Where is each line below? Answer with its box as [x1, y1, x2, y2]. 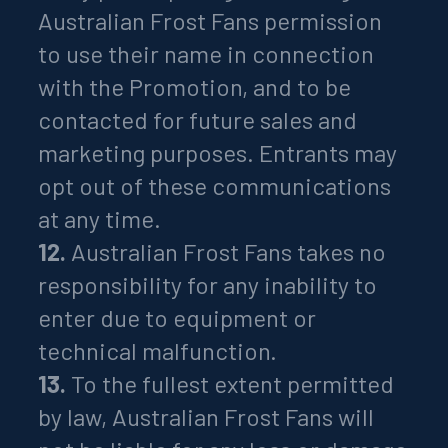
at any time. [38, 203, 162, 233]
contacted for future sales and [38, 104, 358, 134]
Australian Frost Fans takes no [66, 236, 387, 266]
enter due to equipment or [38, 302, 317, 332]
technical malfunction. [38, 335, 278, 365]
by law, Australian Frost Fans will [38, 401, 375, 431]
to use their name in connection [38, 38, 375, 68]
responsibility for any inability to [38, 269, 378, 299]
